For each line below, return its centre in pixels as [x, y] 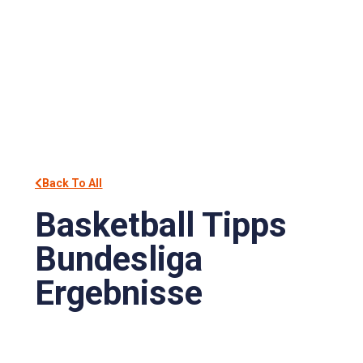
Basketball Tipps [161, 225]
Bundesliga [119, 259]
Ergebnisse [119, 293]
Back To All [73, 184]
